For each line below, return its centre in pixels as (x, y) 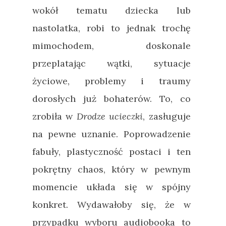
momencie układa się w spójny (111, 187)
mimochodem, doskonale (111, 45)
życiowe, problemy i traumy (111, 81)
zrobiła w (54, 116)
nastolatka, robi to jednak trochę (111, 28)
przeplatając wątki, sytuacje (111, 63)
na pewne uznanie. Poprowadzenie (111, 134)
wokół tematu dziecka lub (111, 10)
